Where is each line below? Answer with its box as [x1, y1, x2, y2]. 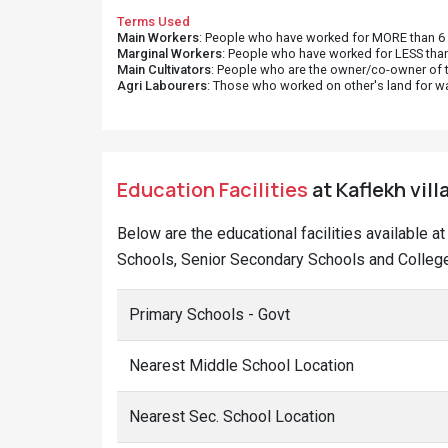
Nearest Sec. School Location [129, 407, 335, 426]
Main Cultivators [117, 62, 211, 77]
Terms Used [117, 14, 190, 29]
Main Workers [117, 30, 199, 45]
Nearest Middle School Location [129, 356, 354, 375]
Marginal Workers [117, 46, 222, 61]
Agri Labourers [117, 78, 207, 93]
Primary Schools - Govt [129, 305, 290, 324]
